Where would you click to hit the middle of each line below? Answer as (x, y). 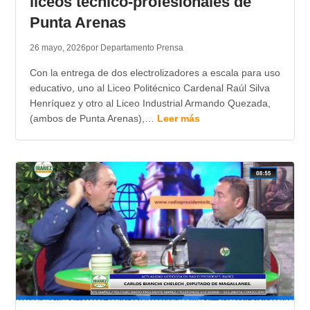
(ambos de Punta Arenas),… (93, 119)
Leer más (178, 119)
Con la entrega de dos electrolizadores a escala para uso (155, 73)
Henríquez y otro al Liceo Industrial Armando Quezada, (150, 103)
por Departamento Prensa (134, 48)
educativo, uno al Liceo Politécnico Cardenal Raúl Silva (149, 88)
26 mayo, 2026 (57, 48)
